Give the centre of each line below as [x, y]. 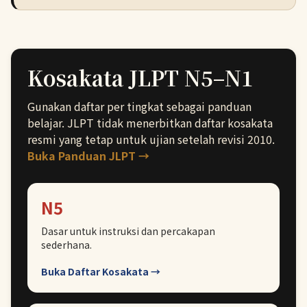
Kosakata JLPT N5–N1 [140, 77]
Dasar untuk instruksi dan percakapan [128, 231]
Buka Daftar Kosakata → [101, 271]
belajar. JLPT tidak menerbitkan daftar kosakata [150, 123]
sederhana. [66, 245]
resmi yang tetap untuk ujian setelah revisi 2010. [151, 139]
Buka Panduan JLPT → [88, 156]
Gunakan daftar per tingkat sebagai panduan [139, 106]
